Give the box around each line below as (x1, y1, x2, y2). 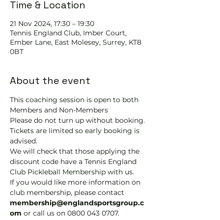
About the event (10, 74, 90, 87)
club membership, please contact (10, 188, 126, 197)
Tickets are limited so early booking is (10, 126, 141, 135)
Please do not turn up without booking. (10, 116, 147, 125)
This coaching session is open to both (10, 95, 140, 104)
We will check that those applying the (10, 147, 141, 156)
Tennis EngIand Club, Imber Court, (10, 28, 127, 37)
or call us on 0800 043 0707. (24, 209, 119, 218)
